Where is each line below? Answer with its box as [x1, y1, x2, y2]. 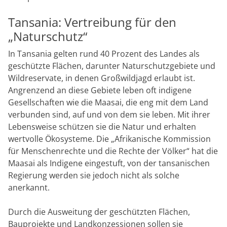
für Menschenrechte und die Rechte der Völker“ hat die [8, 145, 218, 157]
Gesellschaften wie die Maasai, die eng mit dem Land [8, 96, 208, 108]
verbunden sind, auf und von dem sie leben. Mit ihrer [8, 108, 210, 120]
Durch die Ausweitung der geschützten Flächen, [8, 206, 190, 217]
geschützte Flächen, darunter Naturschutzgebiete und [8, 60, 215, 71]
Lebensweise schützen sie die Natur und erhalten [8, 121, 196, 132]
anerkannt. [8, 181, 50, 193]
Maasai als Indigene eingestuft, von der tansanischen [8, 157, 210, 169]
